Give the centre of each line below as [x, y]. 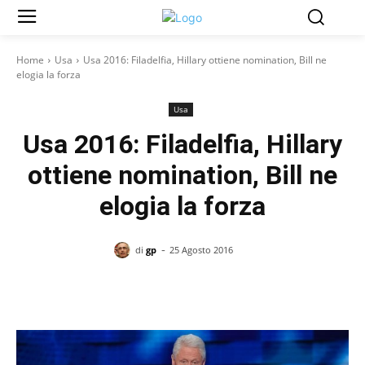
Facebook [75, 292]
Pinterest [244, 292]
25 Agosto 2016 [201, 250]
